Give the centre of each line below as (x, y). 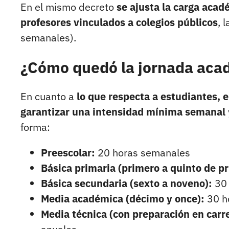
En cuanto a (49, 97)
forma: (35, 127)
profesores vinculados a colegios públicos (119, 22)
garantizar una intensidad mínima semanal (123, 112)
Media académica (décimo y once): (123, 199)
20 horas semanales (143, 153)
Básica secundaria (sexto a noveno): (127, 184)
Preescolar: (68, 153)
